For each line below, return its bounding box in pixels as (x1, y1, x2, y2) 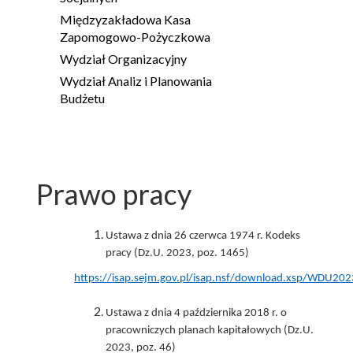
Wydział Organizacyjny (60, 50, 188, 66)
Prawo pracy (36, 176, 192, 211)
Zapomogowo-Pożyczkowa (60, 28, 211, 44)
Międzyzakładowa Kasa (60, 11, 191, 27)
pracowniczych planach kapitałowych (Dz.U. (106, 324, 314, 336)
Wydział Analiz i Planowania (60, 72, 213, 88)
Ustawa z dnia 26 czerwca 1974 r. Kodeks (106, 229, 301, 242)
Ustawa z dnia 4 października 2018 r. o (106, 307, 288, 319)
